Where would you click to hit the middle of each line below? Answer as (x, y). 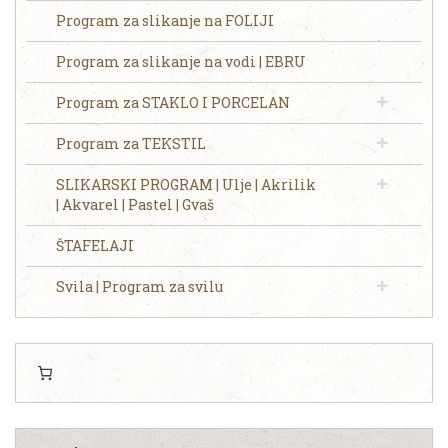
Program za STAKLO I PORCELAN (173, 102)
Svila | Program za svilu (139, 286)
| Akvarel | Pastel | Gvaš (135, 204)
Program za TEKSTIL (131, 143)
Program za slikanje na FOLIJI (165, 20)
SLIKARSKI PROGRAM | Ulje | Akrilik (186, 184)
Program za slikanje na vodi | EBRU (181, 61)
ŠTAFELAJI (95, 245)
